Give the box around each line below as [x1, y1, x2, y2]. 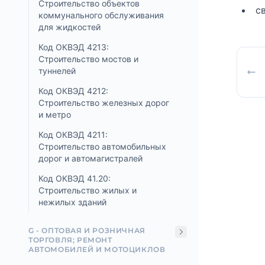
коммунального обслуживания [38, 10, 164, 20]
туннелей [38, 66, 76, 76]
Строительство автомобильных [38, 141, 166, 151]
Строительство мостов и [38, 54, 138, 64]
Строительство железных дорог [38, 98, 169, 108]
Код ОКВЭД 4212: [38, 86, 108, 96]
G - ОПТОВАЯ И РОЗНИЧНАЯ [28, 226, 146, 235]
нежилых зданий [38, 197, 106, 207]
